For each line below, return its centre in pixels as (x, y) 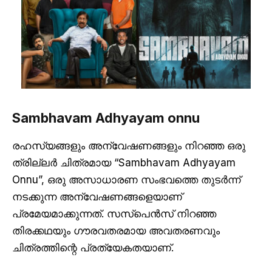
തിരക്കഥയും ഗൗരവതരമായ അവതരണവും (116, 231)
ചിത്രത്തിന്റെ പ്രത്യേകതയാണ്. (94, 248)
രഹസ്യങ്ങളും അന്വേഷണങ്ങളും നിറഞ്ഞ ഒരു (129, 146)
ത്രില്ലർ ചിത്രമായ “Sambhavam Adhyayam (124, 163)
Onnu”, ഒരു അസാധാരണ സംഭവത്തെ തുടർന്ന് (126, 180)
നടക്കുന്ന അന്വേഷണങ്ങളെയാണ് (97, 197)
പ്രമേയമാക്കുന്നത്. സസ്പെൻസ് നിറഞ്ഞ (114, 214)
